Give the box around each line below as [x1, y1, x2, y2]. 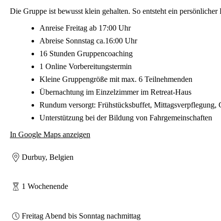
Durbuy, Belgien [22, 153, 74, 162]
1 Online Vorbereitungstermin [39, 62, 132, 71]
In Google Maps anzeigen [10, 130, 90, 139]
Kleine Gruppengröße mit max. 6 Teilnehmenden [39, 74, 192, 83]
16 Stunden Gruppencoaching [39, 49, 133, 58]
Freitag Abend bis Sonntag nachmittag [22, 211, 141, 220]
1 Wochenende [22, 182, 68, 191]
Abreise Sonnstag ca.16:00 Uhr [39, 36, 137, 45]
